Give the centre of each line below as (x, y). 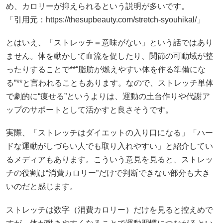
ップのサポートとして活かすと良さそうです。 (90, 110)
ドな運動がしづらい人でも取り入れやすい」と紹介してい (110, 146)
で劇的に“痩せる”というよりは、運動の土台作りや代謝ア (108, 97)
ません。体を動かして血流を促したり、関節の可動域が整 (110, 56)
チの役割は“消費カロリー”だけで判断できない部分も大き (108, 173)
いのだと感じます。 (42, 187)
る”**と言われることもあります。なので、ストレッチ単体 (110, 83)
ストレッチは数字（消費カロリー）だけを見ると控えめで (110, 210)
